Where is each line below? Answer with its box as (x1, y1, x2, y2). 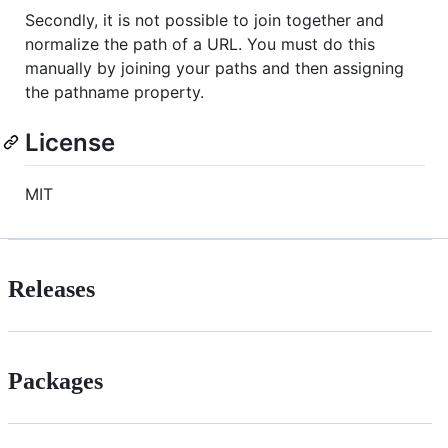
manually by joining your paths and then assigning (25, 57, 404, 78)
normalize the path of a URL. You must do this (25, 33, 375, 54)
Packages (8, 367, 103, 394)
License (25, 127, 115, 157)
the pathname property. (25, 81, 204, 102)
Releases (8, 275, 95, 302)
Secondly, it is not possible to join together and (25, 9, 384, 30)
